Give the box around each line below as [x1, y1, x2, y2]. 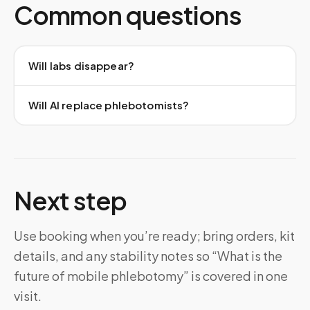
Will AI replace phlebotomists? [28, 98, 190, 111]
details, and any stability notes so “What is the [14, 248, 282, 264]
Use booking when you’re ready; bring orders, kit [14, 228, 295, 244]
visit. [14, 288, 42, 304]
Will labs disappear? [28, 59, 134, 72]
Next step [14, 185, 127, 216]
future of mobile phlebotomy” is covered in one [14, 268, 288, 284]
